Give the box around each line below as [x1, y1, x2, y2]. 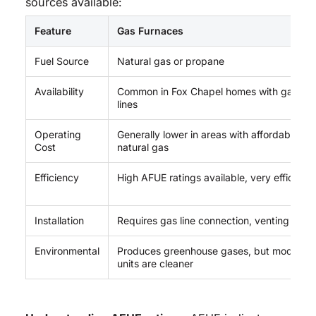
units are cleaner [116, 257, 193, 270]
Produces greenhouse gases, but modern [116, 245, 308, 257]
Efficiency [34, 171, 79, 184]
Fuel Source [34, 55, 89, 68]
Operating [34, 128, 81, 141]
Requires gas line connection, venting [116, 214, 289, 227]
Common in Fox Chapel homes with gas [116, 85, 298, 98]
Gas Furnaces [116, 25, 183, 37]
